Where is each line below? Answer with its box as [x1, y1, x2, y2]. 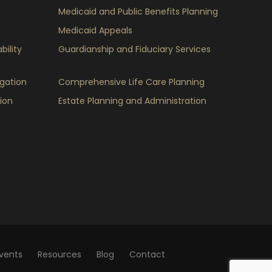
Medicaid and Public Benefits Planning [58, 5, 218, 18]
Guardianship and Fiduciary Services [58, 43, 211, 55]
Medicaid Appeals [58, 24, 132, 36]
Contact [129, 248, 165, 260]
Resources [38, 248, 81, 260]
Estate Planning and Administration [58, 95, 206, 107]
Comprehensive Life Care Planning [58, 76, 205, 88]
